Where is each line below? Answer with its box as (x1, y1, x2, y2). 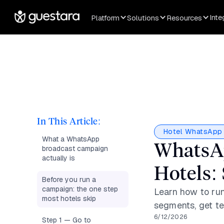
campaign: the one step (42, 184, 118, 193)
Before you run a (42, 175, 96, 184)
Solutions (127, 13, 159, 22)
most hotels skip (42, 194, 96, 203)
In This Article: (37, 115, 101, 127)
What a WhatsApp (42, 134, 100, 143)
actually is (42, 153, 75, 162)
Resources (166, 13, 202, 22)
